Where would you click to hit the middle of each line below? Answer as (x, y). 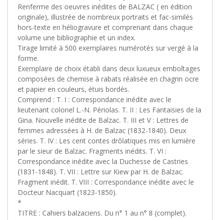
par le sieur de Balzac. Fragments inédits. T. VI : (92, 151)
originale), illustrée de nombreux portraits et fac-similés (105, 17)
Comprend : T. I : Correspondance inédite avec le (95, 99)
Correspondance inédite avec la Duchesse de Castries (103, 161)
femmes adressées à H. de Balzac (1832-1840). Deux (102, 130)
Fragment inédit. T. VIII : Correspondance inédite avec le (106, 182)
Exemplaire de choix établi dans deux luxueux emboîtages (109, 68)
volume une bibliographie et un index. (77, 37)
